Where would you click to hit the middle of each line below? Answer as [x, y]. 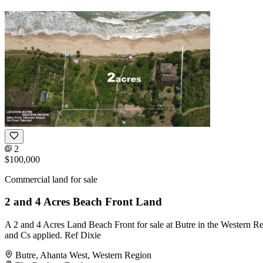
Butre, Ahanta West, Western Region [83, 255]
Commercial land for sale [51, 179]
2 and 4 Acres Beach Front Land [83, 202]
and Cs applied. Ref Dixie [53, 235]
